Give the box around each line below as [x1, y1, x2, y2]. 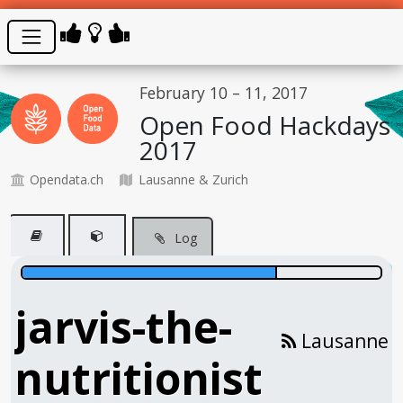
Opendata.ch [25, 170, 103, 188]
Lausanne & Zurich [134, 170, 248, 188]
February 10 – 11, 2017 [139, 81, 309, 103]
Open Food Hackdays [139, 107, 391, 142]
